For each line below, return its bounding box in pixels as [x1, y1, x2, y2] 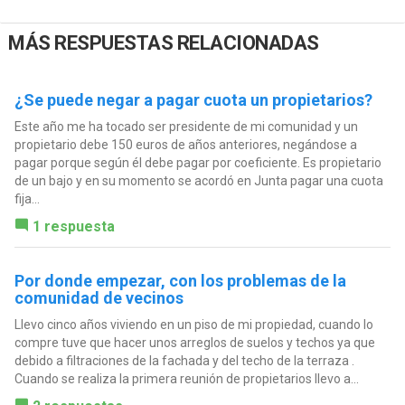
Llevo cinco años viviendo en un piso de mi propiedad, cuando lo [14, 316, 373, 332]
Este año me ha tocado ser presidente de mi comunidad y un [14, 118, 358, 134]
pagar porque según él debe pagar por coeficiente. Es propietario [14, 155, 381, 170]
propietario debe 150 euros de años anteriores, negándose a [14, 137, 357, 152]
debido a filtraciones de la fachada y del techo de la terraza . [14, 353, 354, 368]
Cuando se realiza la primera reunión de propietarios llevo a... [14, 371, 359, 386]
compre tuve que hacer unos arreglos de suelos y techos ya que [14, 334, 375, 350]
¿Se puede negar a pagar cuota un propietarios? [14, 89, 372, 109]
